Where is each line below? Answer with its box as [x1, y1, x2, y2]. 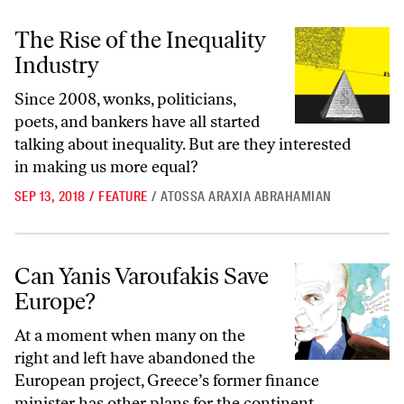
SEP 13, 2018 [14, 187, 86, 206]
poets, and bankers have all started [14, 111, 260, 132]
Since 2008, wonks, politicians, [14, 88, 235, 109]
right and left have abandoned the [14, 347, 255, 368]
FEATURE [98, 187, 148, 206]
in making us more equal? [14, 156, 197, 177]
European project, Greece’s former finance [14, 370, 319, 390]
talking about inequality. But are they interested [14, 133, 351, 154]
